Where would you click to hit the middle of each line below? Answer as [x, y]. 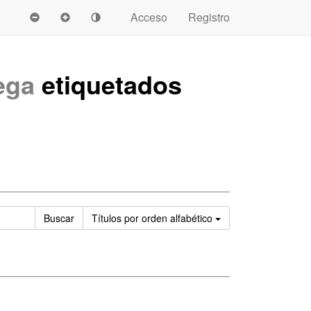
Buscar [59, 218]
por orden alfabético [168, 218]
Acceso [149, 17]
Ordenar [238, 217]
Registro [209, 17]
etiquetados [108, 84]
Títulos [108, 218]
